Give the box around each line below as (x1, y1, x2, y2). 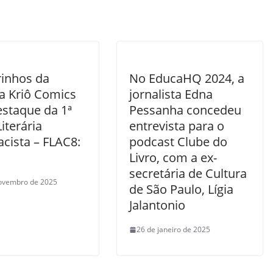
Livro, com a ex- (129, 149, 217, 166)
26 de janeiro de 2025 (136, 224, 210, 235)
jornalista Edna (129, 86, 213, 102)
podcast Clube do (129, 133, 227, 150)
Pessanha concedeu (129, 102, 241, 118)
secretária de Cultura (129, 165, 247, 182)
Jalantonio (129, 197, 185, 213)
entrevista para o (129, 118, 224, 134)
